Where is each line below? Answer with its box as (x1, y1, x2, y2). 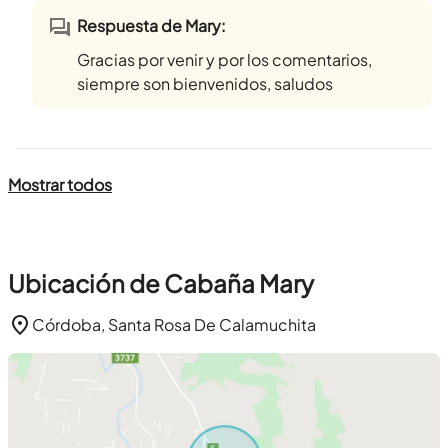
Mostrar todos (8, 174, 112, 196)
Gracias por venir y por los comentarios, (77, 49, 372, 71)
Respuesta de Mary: (77, 15, 226, 37)
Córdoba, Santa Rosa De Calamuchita (32, 314, 316, 336)
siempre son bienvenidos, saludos (77, 73, 333, 95)
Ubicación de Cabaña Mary (8, 268, 314, 299)
